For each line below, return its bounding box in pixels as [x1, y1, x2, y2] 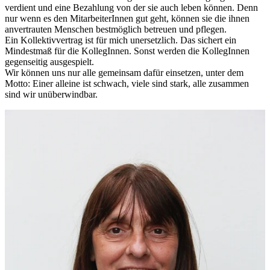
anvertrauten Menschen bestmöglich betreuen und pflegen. [5, 24, 227, 34]
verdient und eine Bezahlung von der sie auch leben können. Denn [5, 2, 258, 13]
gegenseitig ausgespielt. [5, 56, 94, 67]
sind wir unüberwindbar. [5, 89, 98, 99]
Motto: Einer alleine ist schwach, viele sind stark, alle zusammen [5, 78, 249, 89]
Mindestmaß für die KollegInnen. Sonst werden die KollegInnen [5, 45, 250, 56]
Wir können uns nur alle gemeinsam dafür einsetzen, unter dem [5, 67, 243, 78]
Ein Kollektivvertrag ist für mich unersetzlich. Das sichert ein [5, 34, 236, 45]
